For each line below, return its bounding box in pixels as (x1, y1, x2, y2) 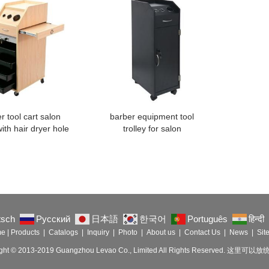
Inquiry (86, 228, 109, 237)
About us (146, 228, 175, 237)
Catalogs (48, 228, 78, 237)
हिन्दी (249, 214, 264, 225)
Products (10, 228, 40, 237)
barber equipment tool (110, 112, 195, 122)
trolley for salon (122, 124, 181, 134)
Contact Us (184, 228, 220, 237)
